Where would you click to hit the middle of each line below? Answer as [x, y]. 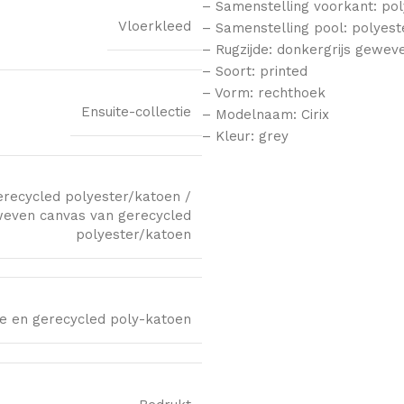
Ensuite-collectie [136, 111]
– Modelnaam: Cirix [266, 114]
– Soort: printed [255, 71]
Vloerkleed [155, 26]
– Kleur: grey [245, 136]
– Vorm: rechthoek [264, 92]
